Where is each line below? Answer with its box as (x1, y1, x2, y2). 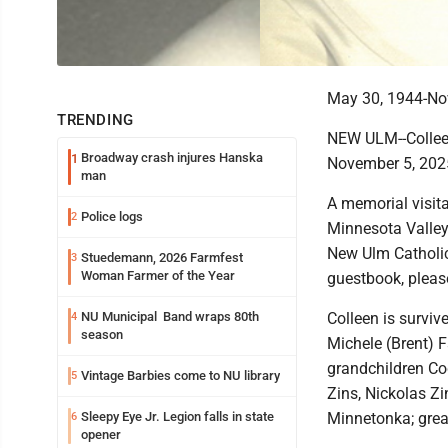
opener (81, 427, 121, 442)
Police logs (81, 209, 143, 224)
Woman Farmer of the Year (81, 268, 235, 283)
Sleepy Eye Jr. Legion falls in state (81, 409, 274, 424)
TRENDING (57, 111, 134, 129)
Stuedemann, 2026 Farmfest (81, 250, 243, 265)
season (81, 327, 123, 342)
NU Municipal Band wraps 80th (81, 309, 259, 324)
